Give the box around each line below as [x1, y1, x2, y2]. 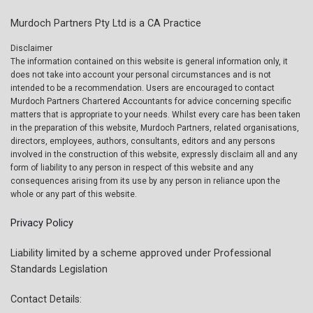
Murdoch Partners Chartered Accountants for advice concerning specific [10, 96, 291, 107]
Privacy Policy [10, 217, 73, 230]
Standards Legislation [10, 263, 108, 276]
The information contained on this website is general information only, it [10, 57, 288, 67]
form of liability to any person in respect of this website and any [10, 163, 254, 173]
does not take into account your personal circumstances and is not [10, 70, 271, 80]
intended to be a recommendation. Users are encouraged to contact [10, 83, 275, 94]
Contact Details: [10, 293, 82, 306]
